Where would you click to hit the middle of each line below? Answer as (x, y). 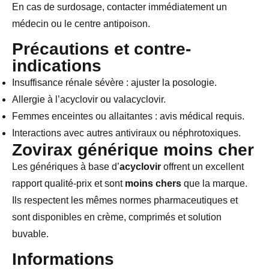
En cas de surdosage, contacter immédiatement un (119, 7)
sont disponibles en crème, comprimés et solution (117, 217)
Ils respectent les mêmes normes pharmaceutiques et (125, 201)
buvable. (30, 234)
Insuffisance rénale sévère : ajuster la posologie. (114, 83)
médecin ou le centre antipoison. (81, 23)
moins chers (153, 184)
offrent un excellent (202, 167)
